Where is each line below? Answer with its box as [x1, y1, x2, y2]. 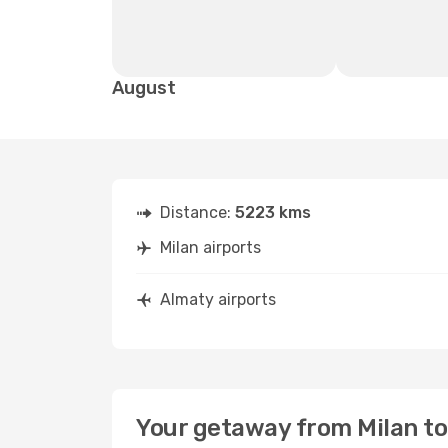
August [112, 77, 176, 99]
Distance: [160, 203, 235, 222]
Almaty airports [160, 290, 276, 309]
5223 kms [235, 203, 311, 222]
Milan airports [160, 238, 261, 257]
